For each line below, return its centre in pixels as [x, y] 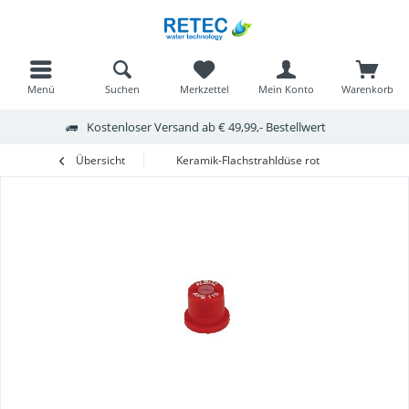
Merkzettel [204, 89]
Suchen [123, 89]
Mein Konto [286, 89]
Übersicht [100, 160]
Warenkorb [368, 89]
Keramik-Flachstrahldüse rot [248, 160]
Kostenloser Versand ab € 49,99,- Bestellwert [206, 126]
